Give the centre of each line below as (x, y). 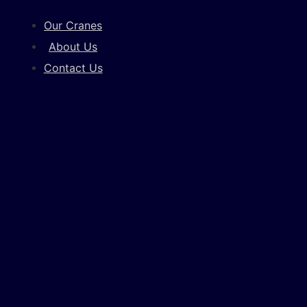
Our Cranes (73, 25)
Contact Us (73, 68)
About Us (73, 47)
